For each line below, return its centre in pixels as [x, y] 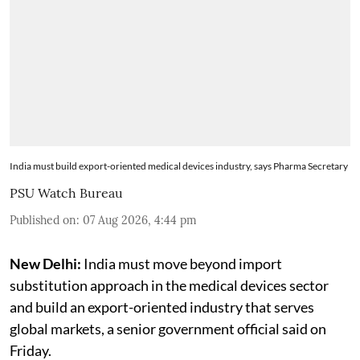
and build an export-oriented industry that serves [162, 307]
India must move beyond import [182, 264]
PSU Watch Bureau [66, 193]
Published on [43, 221]
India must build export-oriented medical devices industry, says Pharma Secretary [179, 166]
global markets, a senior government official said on [168, 329]
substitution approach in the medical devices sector [169, 286]
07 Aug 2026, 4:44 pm [140, 221]
